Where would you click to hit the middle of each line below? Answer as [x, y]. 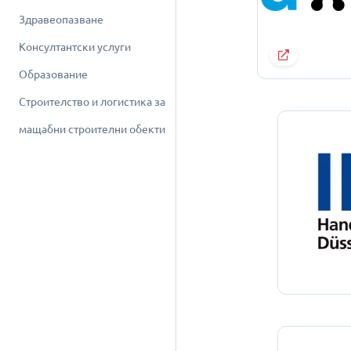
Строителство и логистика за [92, 102]
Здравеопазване [61, 20]
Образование [53, 74]
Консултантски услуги [75, 47]
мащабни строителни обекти [92, 129]
